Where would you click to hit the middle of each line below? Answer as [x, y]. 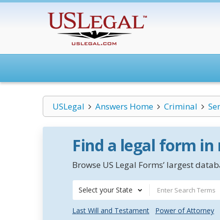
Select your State [106, 190]
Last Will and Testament [111, 210]
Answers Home [124, 106]
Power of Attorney [185, 210]
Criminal [180, 106]
